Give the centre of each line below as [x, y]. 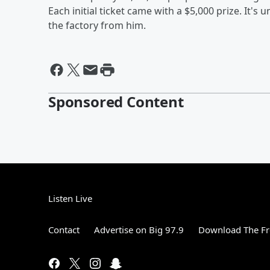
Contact [64, 229]
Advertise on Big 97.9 [139, 229]
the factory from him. [97, 25]
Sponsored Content [116, 101]
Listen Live [70, 198]
